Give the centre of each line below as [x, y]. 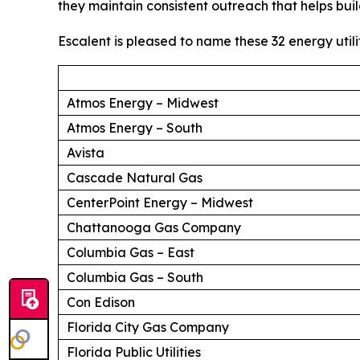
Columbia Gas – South [135, 277]
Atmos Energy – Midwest [143, 102]
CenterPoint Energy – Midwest [160, 202]
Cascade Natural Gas [135, 177]
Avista [86, 152]
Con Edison [101, 302]
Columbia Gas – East [131, 252]
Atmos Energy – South [135, 127]
